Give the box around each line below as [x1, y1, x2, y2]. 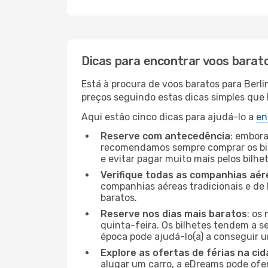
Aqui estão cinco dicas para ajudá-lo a [81, 111, 256, 123]
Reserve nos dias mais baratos [100, 208, 247, 220]
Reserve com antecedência [100, 130, 230, 142]
